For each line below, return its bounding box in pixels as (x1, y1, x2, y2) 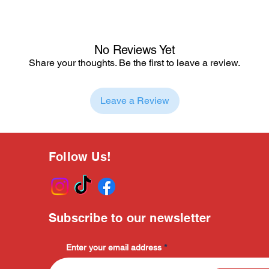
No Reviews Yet (94, 43, 175, 58)
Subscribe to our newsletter (49, 211, 211, 226)
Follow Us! (49, 150, 111, 165)
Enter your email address (66, 243, 162, 253)
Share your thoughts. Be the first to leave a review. (29, 57, 240, 69)
